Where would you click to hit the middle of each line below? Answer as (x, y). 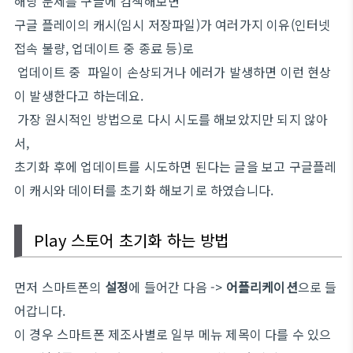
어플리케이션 (262, 287)
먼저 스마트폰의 (59, 287)
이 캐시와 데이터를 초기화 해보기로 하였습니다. (144, 190)
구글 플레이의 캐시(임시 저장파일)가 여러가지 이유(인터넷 (173, 24)
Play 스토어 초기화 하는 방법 (132, 240)
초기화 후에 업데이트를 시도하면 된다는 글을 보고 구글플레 (176, 166)
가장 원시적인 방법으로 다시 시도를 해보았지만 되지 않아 (171, 119)
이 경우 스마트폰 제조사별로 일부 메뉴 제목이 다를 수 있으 (173, 334)
